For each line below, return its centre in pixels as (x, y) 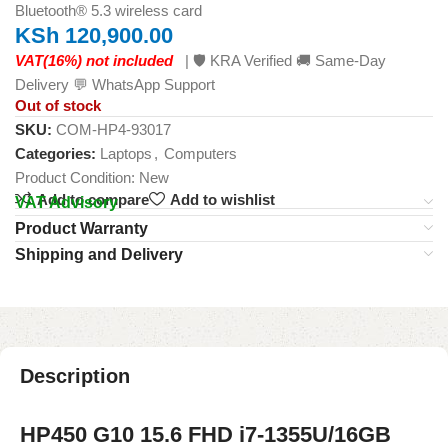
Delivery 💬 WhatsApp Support (115, 85)
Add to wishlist (222, 199)
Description (75, 376)
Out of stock (58, 106)
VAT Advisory (66, 203)
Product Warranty (81, 229)
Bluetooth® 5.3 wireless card (108, 11)
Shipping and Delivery (99, 255)
